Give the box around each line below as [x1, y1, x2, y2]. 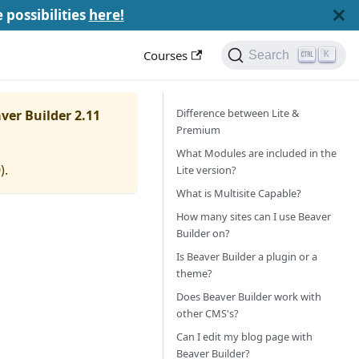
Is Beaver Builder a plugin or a [176, 249, 317, 264]
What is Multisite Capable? [176, 186, 301, 200]
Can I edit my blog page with [176, 329, 313, 344]
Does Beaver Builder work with [176, 289, 321, 304]
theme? [176, 266, 212, 280]
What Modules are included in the [176, 146, 337, 160]
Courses [143, 47, 188, 63]
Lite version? [176, 163, 236, 177]
